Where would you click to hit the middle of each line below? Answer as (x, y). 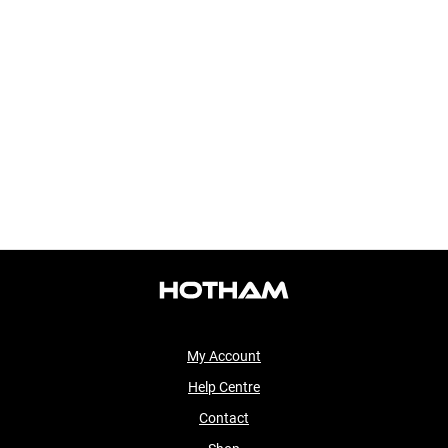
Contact (224, 418)
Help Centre (224, 387)
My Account (224, 356)
